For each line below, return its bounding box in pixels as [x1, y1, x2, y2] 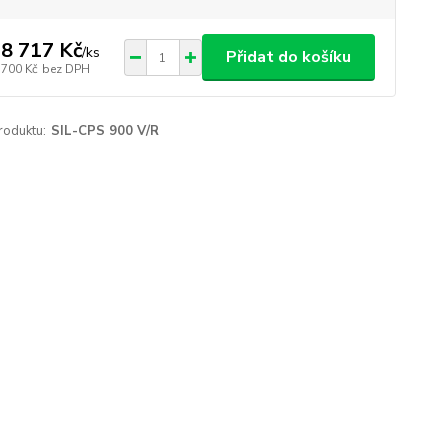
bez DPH [41, 60, 90, 77]
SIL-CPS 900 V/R [50, 122, 159, 140]
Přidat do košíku [225, 46, 351, 68]
